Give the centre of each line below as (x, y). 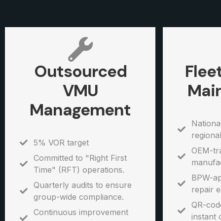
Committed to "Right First (80, 158)
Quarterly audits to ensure (83, 185)
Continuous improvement (81, 212)
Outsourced (80, 72)
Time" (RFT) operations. (79, 170)
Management (80, 110)
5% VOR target (61, 143)
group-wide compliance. (79, 197)
